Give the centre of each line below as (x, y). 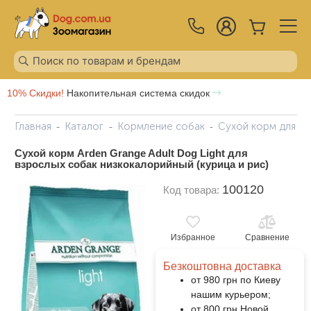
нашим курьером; (230, 294)
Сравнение (267, 237)
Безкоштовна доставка (222, 266)
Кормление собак (161, 126)
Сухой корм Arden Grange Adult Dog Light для (131, 153)
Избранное (193, 237)
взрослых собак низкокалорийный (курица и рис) (141, 164)
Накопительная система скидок (138, 93)
